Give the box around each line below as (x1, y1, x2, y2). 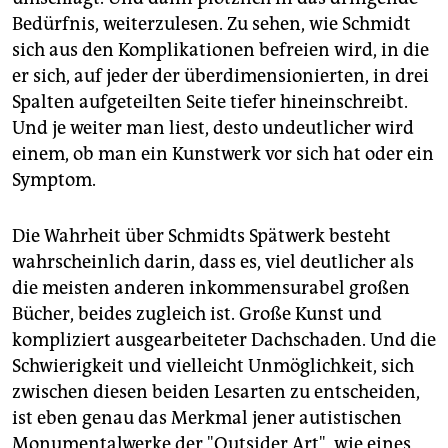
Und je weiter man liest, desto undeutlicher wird (12, 117, 414, 140)
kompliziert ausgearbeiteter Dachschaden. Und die (12, 329, 436, 352)
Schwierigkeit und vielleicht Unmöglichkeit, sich (12, 355, 414, 378)
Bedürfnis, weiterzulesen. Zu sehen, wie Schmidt (12, 13, 411, 36)
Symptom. (12, 169, 96, 192)
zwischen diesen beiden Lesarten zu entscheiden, (12, 381, 420, 404)
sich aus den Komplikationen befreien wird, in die (12, 39, 429, 62)
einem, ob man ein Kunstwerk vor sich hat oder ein (12, 143, 434, 166)
